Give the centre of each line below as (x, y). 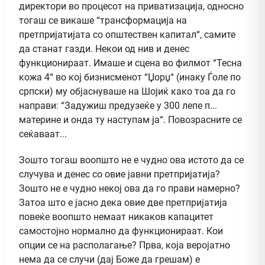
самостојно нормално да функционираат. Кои (121, 231)
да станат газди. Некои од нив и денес (104, 49)
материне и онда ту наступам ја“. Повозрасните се (130, 119)
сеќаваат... (43, 134)
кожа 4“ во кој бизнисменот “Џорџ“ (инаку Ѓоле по (130, 77)
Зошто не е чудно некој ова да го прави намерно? (130, 188)
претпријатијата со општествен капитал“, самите (127, 34)
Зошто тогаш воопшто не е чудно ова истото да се (131, 160)
